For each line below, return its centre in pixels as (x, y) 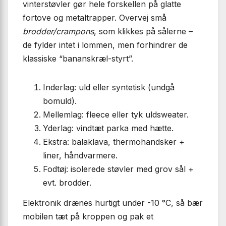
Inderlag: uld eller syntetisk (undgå (109, 88)
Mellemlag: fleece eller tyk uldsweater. (116, 115)
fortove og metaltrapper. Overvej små (95, 18)
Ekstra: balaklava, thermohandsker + (114, 142)
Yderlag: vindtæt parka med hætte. (108, 128)
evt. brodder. (67, 183)
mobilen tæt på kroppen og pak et (88, 216)
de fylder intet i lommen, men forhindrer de (105, 45)
